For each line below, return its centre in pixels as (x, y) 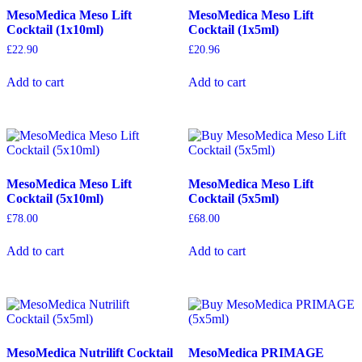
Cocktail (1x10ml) (55, 30)
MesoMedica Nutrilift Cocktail (90, 352)
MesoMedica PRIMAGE (256, 352)
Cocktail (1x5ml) (233, 30)
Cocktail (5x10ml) (55, 199)
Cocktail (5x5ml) (233, 199)
